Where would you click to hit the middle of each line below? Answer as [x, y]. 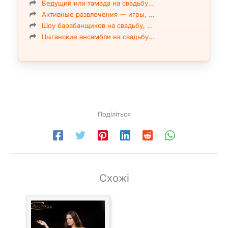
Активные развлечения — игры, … [98, 15]
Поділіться [114, 115]
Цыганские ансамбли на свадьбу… [98, 37]
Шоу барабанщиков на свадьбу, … [97, 26]
